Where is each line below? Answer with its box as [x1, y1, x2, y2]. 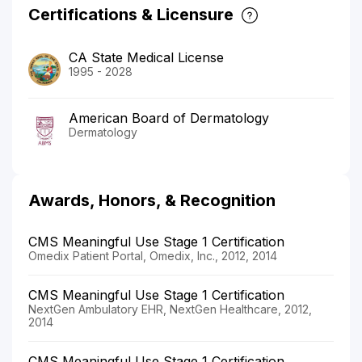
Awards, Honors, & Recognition [28, 190, 276, 210]
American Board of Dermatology [69, 109, 269, 126]
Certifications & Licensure [28, 4, 234, 24]
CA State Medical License [69, 48, 224, 65]
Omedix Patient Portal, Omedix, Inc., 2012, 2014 [28, 248, 277, 263]
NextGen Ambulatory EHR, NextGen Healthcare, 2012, [28, 301, 312, 316]
